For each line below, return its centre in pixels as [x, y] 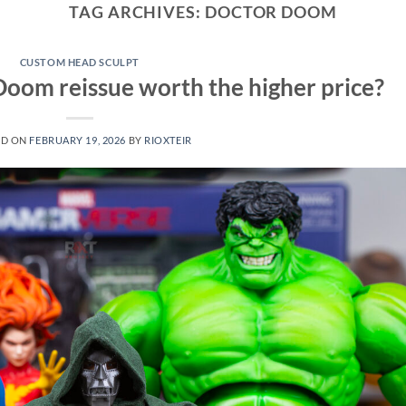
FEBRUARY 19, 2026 [77, 140]
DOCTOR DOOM [271, 12]
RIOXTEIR [168, 140]
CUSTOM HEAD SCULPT [79, 63]
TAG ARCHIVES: [136, 12]
